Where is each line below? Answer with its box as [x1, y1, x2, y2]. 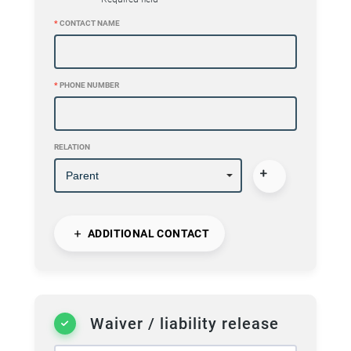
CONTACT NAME [58, 18, 120, 27]
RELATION [54, 142, 90, 151]
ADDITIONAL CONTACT [85, 226, 210, 240]
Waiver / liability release [90, 313, 279, 333]
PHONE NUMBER [58, 80, 119, 89]
